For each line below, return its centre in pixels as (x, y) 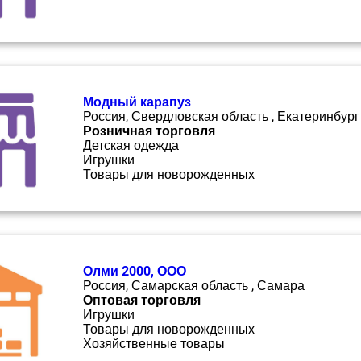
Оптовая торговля (142, 300)
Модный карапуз (137, 102)
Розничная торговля (149, 131)
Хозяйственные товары (154, 344)
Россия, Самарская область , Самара (194, 286)
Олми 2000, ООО (135, 271)
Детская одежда (131, 145)
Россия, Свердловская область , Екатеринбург (221, 116)
